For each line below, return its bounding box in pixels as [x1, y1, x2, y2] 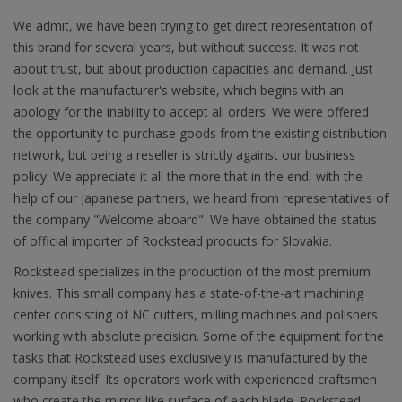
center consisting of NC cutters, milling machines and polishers [13, 305, 378, 323]
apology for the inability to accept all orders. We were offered [13, 102, 369, 120]
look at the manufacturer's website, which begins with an [13, 81, 344, 99]
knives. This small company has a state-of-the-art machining [13, 284, 363, 301]
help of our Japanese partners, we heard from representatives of [13, 188, 389, 206]
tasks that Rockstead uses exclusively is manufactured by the [13, 348, 368, 366]
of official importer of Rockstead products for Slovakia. [13, 232, 332, 249]
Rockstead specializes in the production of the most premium [13, 262, 371, 280]
